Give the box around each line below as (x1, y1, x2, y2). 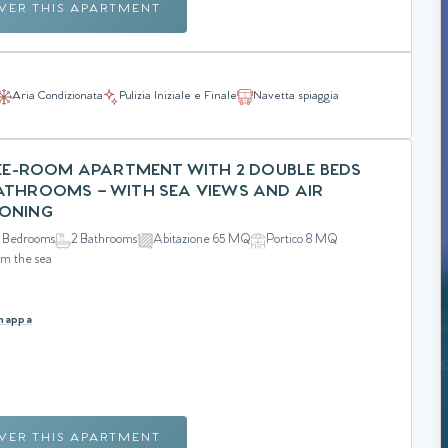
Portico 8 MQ (266, 233, 338, 247)
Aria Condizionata (12, 91, 103, 103)
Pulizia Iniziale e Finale (119, 91, 237, 103)
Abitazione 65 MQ (153, 233, 251, 247)
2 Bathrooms (71, 233, 138, 247)
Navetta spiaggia (253, 91, 339, 103)
